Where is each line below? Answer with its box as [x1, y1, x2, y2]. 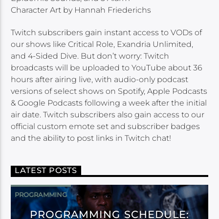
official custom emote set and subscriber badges [11, 121, 200, 131]
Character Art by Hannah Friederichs [11, 5, 152, 15]
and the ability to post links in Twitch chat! [11, 133, 172, 143]
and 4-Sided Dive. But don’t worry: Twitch [11, 51, 170, 61]
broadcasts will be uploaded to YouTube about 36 [11, 63, 203, 72]
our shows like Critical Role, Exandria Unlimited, [11, 39, 194, 49]
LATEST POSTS [15, 166, 78, 175]
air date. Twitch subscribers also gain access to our [11, 109, 205, 119]
